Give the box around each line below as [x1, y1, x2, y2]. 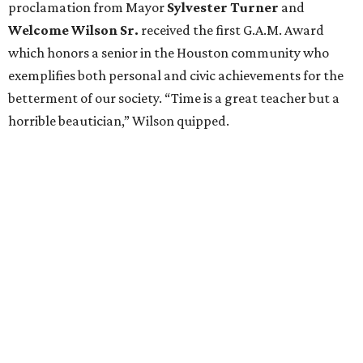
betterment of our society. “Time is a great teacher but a [8, 90, 340, 107]
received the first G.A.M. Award [139, 22, 324, 39]
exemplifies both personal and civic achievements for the [8, 67, 344, 84]
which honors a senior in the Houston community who [8, 45, 329, 62]
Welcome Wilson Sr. [8, 22, 139, 39]
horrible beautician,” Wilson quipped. [8, 113, 229, 130]
